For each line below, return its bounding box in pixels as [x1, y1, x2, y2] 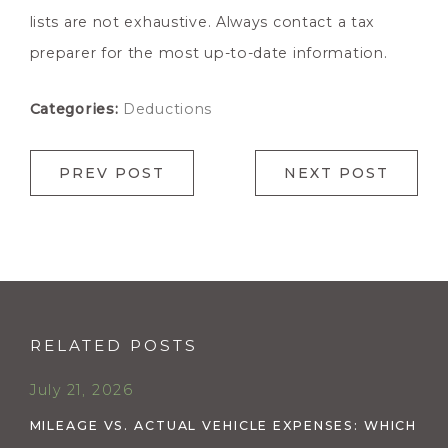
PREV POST [58, 164, 166, 183]
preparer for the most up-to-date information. [29, 44, 388, 63]
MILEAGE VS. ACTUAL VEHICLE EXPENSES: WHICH [29, 418, 418, 434]
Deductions [123, 100, 213, 119]
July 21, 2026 [29, 381, 133, 400]
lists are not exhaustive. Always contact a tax [29, 13, 376, 32]
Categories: [29, 100, 124, 119]
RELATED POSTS [29, 336, 199, 356]
